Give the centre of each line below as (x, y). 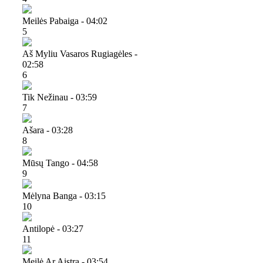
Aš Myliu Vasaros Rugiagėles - (80, 53)
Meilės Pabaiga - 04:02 (65, 21)
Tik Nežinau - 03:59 (60, 97)
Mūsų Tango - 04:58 (60, 163)
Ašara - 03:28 (48, 130)
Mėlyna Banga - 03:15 (64, 195)
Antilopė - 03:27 (53, 228)
